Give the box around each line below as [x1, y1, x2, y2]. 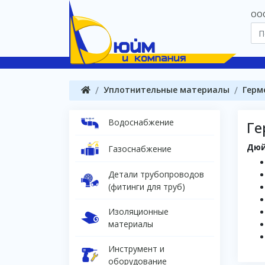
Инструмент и [108, 243, 164, 255]
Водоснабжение [108, 117, 174, 128]
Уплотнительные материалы [104, 84, 230, 95]
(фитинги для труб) [108, 181, 185, 193]
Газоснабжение [108, 143, 172, 154]
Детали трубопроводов [108, 169, 204, 180]
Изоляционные [108, 206, 169, 218]
